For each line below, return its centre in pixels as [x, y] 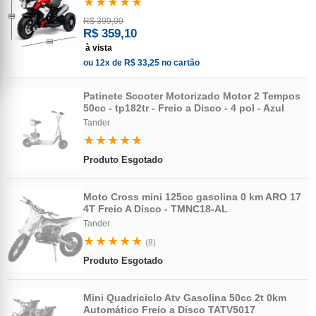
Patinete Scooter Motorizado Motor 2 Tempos [192, 96]
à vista [99, 48]
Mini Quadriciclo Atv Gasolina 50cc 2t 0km [185, 298]
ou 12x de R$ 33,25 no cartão [141, 63]
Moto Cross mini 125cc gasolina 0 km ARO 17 [192, 197]
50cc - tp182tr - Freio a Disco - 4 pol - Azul [184, 108]
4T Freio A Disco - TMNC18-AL [156, 209]
